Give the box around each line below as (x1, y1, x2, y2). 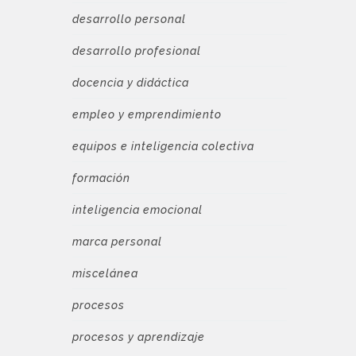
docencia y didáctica (72, 76, 189, 89)
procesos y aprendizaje (72, 331, 205, 343)
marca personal (72, 235, 162, 248)
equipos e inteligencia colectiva (72, 140, 254, 153)
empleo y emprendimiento (72, 108, 222, 121)
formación (72, 172, 130, 184)
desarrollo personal (72, 13, 186, 25)
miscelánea (72, 267, 138, 280)
